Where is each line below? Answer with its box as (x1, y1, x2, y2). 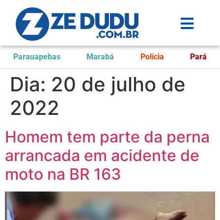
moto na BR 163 (5, 165, 121, 184)
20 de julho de (51, 72, 186, 96)
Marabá (86, 52, 114, 61)
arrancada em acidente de (5, 146, 199, 165)
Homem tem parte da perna (5, 127, 210, 146)
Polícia (140, 52, 164, 61)
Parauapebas (13, 52, 60, 61)
